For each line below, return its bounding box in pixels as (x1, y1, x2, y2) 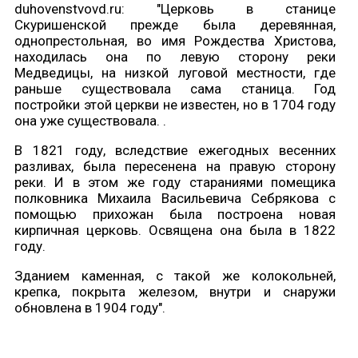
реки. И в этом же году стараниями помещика (14, 174, 336, 191)
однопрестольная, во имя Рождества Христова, (14, 33, 336, 50)
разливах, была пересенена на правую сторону (14, 158, 336, 175)
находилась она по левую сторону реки (14, 49, 336, 66)
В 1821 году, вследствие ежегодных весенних (14, 142, 336, 159)
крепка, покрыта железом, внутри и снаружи (14, 284, 336, 300)
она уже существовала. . (14, 113, 173, 129)
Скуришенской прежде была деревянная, (14, 17, 336, 34)
